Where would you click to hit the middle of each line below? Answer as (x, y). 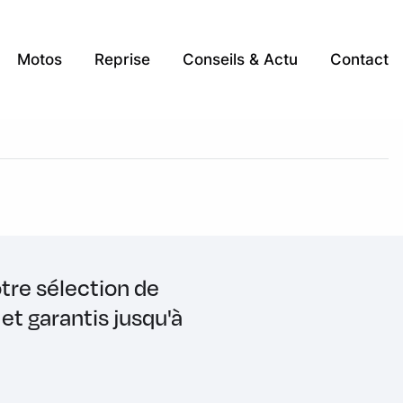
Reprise (122, 59)
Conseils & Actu (240, 59)
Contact (359, 59)
